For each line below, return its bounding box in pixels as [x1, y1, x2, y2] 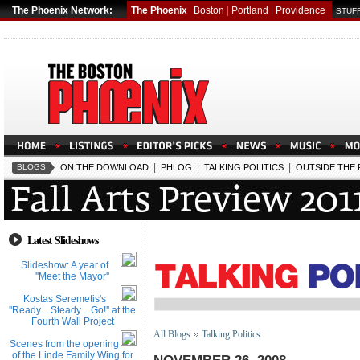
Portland [231, 5, 268, 16]
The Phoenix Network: [12, 5, 112, 16]
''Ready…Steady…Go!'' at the [9, 305, 136, 316]
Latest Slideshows [27, 231, 98, 248]
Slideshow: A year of [20, 260, 108, 271]
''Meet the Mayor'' [35, 271, 109, 282]
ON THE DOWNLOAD [60, 162, 149, 172]
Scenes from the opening [10, 338, 119, 350]
